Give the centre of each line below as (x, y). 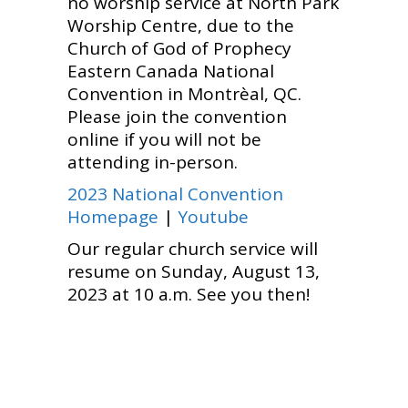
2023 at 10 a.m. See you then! (189, 294)
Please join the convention (177, 117)
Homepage (113, 217)
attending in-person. (153, 162)
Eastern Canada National (171, 71)
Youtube (213, 217)
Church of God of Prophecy (179, 48)
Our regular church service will (193, 249)
